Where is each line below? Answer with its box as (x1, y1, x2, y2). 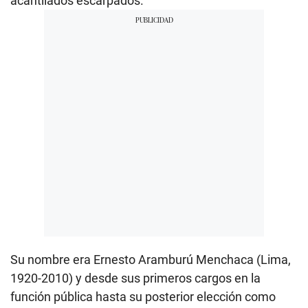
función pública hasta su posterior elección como (10, 289, 276, 304)
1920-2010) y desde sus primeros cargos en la (10, 270, 261, 285)
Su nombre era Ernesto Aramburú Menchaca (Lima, (10, 252, 291, 267)
